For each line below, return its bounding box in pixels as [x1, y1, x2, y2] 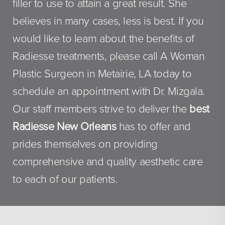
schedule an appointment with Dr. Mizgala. [13, 84, 205, 98]
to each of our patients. [13, 172, 118, 186]
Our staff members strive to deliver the [13, 102, 190, 116]
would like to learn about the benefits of [13, 32, 194, 45]
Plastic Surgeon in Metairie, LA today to [13, 67, 192, 80]
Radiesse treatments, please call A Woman [13, 49, 205, 63]
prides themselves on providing [13, 137, 158, 151]
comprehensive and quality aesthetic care [13, 155, 203, 168]
